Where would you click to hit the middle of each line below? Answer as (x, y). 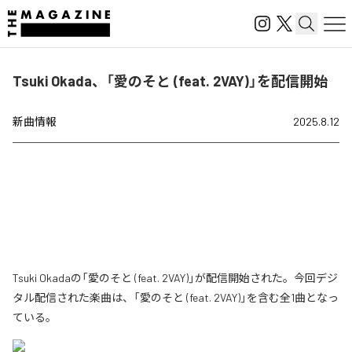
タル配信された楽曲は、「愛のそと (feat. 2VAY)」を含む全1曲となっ (176, 297)
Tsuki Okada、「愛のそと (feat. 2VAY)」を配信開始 (170, 81)
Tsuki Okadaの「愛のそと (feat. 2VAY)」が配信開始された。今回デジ (175, 278)
